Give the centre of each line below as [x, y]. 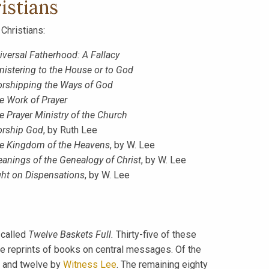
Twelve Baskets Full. [71, 234]
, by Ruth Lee [71, 130]
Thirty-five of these [155, 234]
